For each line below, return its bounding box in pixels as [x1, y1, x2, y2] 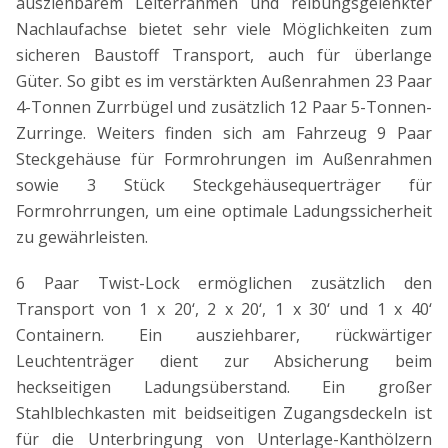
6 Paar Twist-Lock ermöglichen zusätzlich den [16, 272, 432, 295]
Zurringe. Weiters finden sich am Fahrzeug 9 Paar [16, 122, 432, 145]
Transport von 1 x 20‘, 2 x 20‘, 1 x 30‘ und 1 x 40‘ [16, 298, 432, 321]
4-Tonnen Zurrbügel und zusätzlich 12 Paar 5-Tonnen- [16, 96, 432, 119]
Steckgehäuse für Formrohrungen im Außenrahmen [16, 148, 432, 171]
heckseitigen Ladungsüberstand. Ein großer [16, 376, 432, 399]
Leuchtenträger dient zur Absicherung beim [16, 350, 432, 373]
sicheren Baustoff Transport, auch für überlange [16, 44, 432, 67]
